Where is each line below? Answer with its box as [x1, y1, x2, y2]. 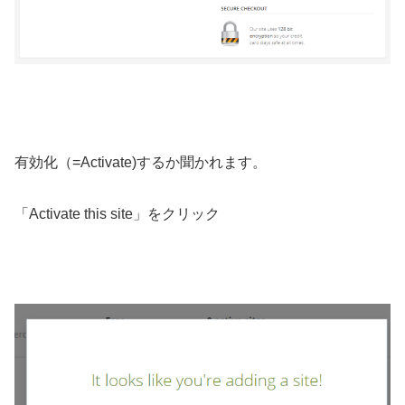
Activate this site [29, 205, 133, 221]
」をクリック [133, 205, 220, 221]
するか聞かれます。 [137, 154, 267, 170]
